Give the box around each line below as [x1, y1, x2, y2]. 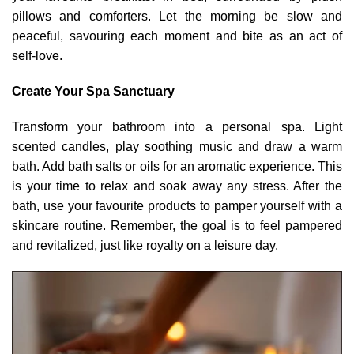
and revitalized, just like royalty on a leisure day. [12, 238, 278, 252]
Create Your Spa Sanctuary [12, 84, 175, 98]
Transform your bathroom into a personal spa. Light [12, 119, 342, 134]
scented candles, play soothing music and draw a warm [12, 139, 342, 153]
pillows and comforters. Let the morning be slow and [12, 9, 342, 23]
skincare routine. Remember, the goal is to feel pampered [12, 218, 342, 232]
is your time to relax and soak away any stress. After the [12, 179, 342, 193]
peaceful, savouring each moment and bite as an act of [12, 28, 342, 43]
